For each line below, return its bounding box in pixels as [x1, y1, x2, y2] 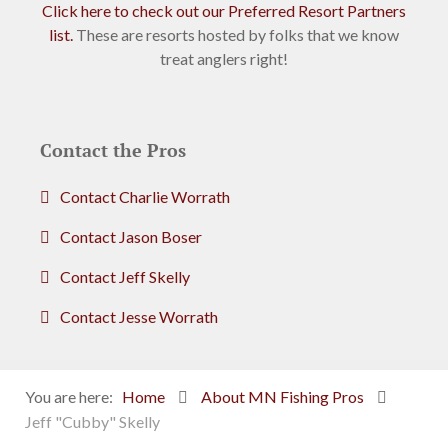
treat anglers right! [160, 49, 288, 69]
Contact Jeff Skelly [60, 267, 190, 287]
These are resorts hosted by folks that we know [73, 25, 399, 45]
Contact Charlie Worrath [60, 187, 230, 207]
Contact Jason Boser [60, 227, 202, 247]
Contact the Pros [40, 139, 186, 163]
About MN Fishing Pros [201, 387, 364, 407]
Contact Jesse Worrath [60, 307, 218, 327]
